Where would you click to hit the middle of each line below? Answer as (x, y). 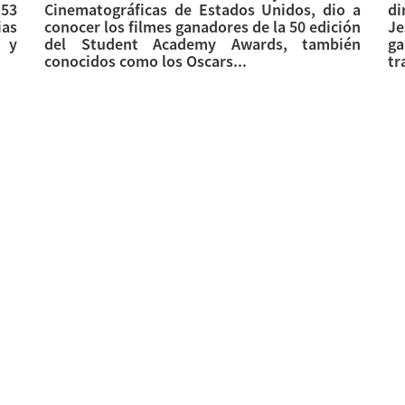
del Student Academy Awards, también (202, 44)
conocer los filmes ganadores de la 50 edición (202, 27)
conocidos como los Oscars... (146, 61)
